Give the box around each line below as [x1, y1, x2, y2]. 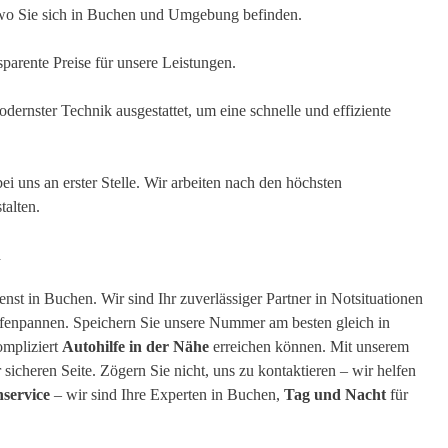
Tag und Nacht [284, 386, 386, 404]
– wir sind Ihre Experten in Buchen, [50, 386, 284, 404]
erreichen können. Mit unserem [209, 338, 409, 356]
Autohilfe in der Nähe [62, 338, 209, 356]
